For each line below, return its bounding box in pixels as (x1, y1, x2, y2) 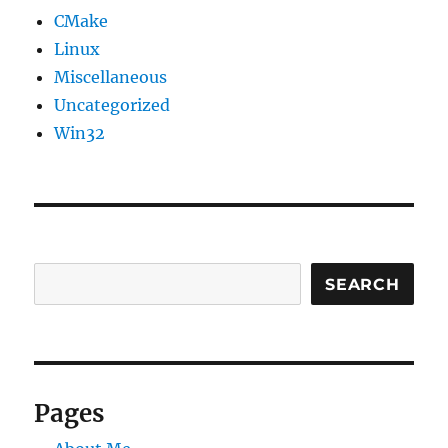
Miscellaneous (54, 67, 168, 88)
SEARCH (325, 274, 400, 294)
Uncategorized (54, 95, 171, 116)
